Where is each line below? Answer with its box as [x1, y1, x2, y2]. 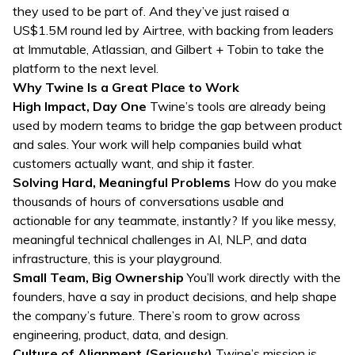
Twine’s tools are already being [147, 98, 326, 114]
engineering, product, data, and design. [13, 326, 228, 342]
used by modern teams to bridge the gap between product [13, 117, 342, 133]
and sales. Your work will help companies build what [13, 136, 302, 152]
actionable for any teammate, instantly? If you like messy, [13, 212, 336, 228]
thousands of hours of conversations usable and [13, 193, 284, 209]
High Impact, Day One [13, 98, 147, 114]
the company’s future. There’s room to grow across [13, 307, 300, 323]
